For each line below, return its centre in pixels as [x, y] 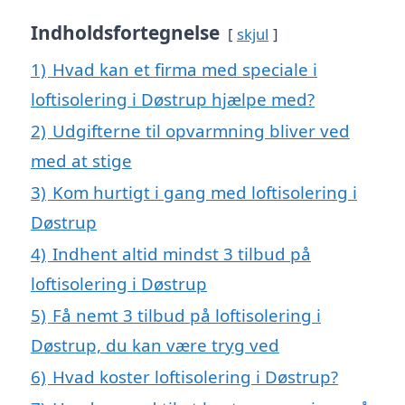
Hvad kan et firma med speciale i [185, 70]
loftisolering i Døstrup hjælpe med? [173, 99]
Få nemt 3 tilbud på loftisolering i [187, 316]
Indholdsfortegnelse [125, 33]
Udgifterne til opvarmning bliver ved [201, 131]
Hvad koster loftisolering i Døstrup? [195, 377]
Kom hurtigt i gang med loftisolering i [205, 193]
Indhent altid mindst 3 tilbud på [182, 254]
